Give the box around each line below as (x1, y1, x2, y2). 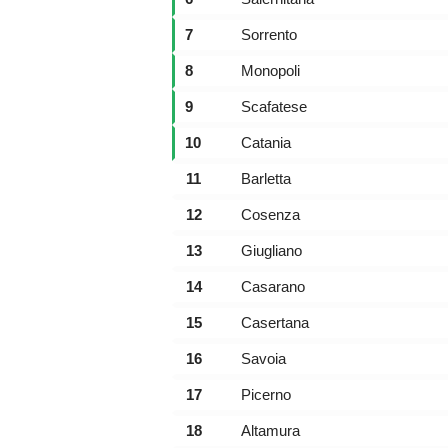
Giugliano (241, 242, 302, 259)
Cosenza (241, 206, 300, 223)
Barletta (241, 170, 291, 187)
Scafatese (241, 98, 307, 115)
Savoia (241, 350, 286, 367)
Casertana (241, 314, 309, 331)
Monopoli (241, 62, 300, 79)
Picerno (241, 386, 291, 403)
